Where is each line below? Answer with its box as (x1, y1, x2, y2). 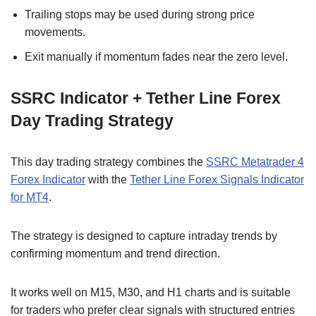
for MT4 (11, 191, 49, 204)
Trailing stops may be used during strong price (25, 8, 255, 21)
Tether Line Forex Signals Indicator (130, 174, 304, 186)
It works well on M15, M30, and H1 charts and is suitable (11, 286, 291, 299)
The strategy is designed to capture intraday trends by (11, 230, 277, 243)
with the (85, 174, 130, 186)
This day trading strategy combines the (11, 156, 206, 169)
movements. (25, 26, 85, 39)
